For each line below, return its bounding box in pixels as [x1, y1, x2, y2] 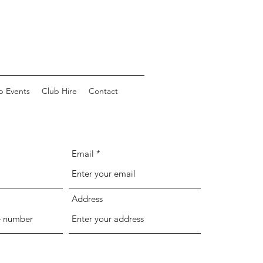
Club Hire [42, 86, 77, 96]
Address [72, 193, 103, 204]
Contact [89, 86, 118, 96]
